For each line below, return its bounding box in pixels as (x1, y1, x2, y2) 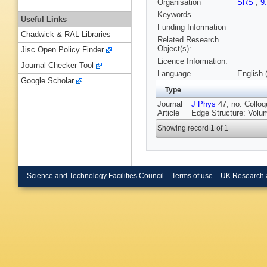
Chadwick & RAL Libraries (21, 30, 111, 39)
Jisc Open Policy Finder (21, 45, 104, 55)
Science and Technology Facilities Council (27, 172, 164, 179)
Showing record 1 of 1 (157, 124, 229, 133)
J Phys (191, 100, 216, 109)
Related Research (157, 35, 219, 45)
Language (157, 69, 191, 79)
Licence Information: (157, 57, 228, 66)
